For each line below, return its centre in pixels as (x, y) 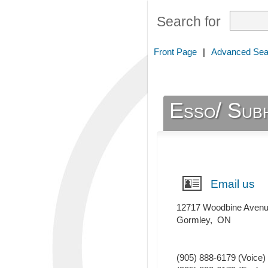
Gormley (193, 220)
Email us (233, 184)
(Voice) (251, 258)
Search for (189, 22)
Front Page (175, 52)
